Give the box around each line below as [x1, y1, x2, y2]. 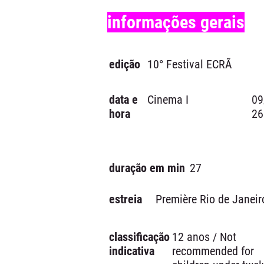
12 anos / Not [172, 230, 236, 244]
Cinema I [147, 93, 189, 107]
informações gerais [107, 12, 245, 32]
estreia [109, 192, 142, 206]
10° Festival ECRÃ [147, 57, 232, 71]
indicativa [109, 244, 154, 258]
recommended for [172, 244, 254, 258]
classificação [109, 230, 170, 244]
